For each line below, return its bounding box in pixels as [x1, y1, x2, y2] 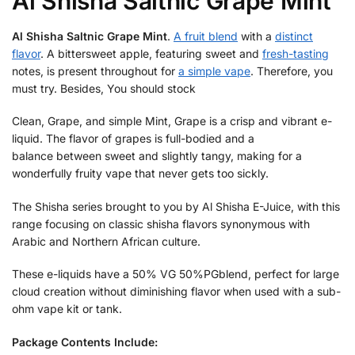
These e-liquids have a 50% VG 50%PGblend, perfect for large [12, 267, 339, 281]
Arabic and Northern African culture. [12, 234, 200, 248]
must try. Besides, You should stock [12, 81, 196, 95]
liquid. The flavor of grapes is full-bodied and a [12, 132, 254, 146]
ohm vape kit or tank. [12, 302, 122, 316]
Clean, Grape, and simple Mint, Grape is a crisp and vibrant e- [12, 114, 332, 128]
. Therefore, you [250, 63, 333, 78]
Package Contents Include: [12, 334, 158, 349]
